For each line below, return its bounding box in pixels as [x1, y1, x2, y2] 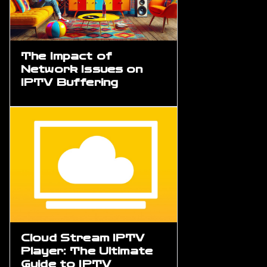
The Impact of [21, 50, 112, 63]
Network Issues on [21, 63, 143, 76]
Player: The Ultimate [21, 245, 153, 258]
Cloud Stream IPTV [21, 232, 145, 245]
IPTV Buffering [21, 76, 119, 89]
